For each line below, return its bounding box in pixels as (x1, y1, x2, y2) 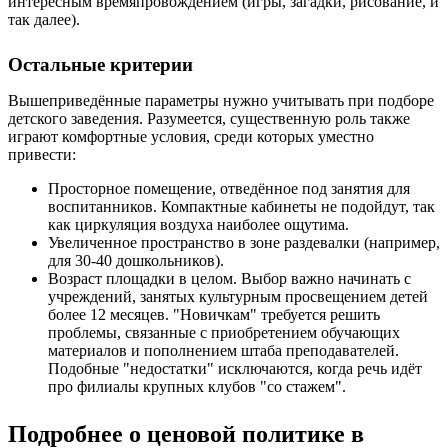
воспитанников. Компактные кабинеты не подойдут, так (48, 198, 435, 215)
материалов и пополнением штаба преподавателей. (48, 342, 399, 359)
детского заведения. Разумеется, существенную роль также (8, 110, 410, 127)
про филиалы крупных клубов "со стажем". (48, 378, 346, 395)
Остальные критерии (8, 54, 193, 75)
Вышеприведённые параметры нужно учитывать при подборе (8, 92, 434, 109)
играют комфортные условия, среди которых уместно (8, 128, 374, 145)
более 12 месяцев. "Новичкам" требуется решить (48, 306, 380, 323)
